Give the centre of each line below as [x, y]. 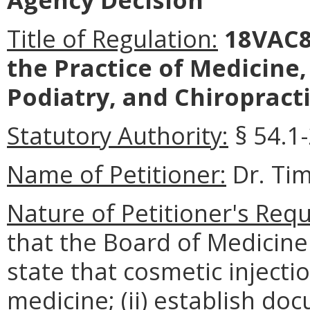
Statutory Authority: [118, 136]
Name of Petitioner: [117, 174]
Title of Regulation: [112, 39]
